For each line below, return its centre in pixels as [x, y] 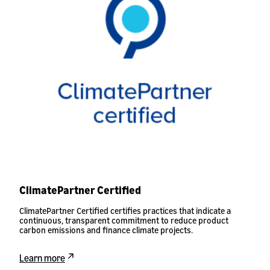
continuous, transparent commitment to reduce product [124, 220]
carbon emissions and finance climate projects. [106, 230]
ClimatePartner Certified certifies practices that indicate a [125, 211]
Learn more [42, 258]
